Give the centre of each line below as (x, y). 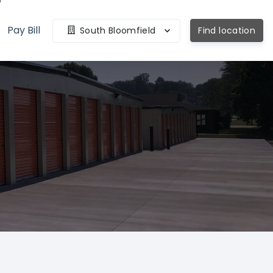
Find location (227, 30)
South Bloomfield (118, 30)
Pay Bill (24, 30)
